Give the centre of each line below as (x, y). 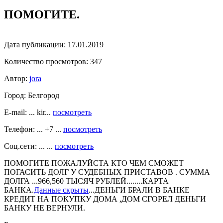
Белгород (43, 95)
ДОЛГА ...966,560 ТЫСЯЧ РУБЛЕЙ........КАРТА (86, 181)
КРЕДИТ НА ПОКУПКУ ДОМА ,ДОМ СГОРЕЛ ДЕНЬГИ (105, 199)
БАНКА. (19, 190)
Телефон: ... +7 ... (34, 129)
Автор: (16, 78)
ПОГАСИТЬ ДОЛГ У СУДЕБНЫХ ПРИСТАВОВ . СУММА (107, 172)
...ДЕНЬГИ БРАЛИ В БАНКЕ (139, 190)
